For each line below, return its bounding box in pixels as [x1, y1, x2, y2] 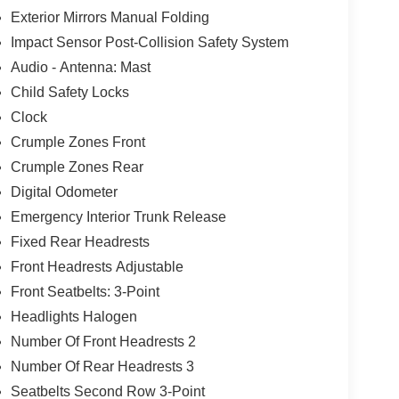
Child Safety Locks [10, 84, 129, 100]
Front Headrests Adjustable [10, 258, 183, 274]
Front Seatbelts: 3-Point [10, 283, 159, 299]
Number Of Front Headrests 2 [10, 333, 196, 349]
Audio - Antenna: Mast [10, 59, 151, 75]
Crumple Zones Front [10, 134, 145, 150]
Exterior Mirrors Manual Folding [10, 9, 209, 25]
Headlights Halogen [10, 308, 137, 324]
